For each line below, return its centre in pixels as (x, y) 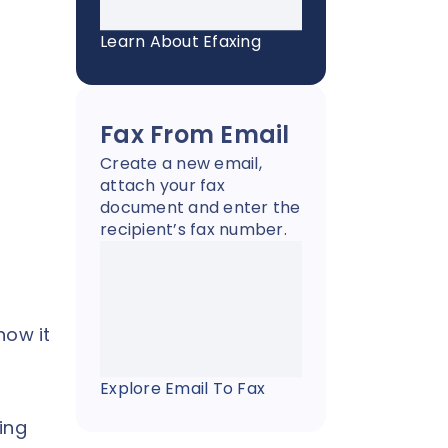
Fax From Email (195, 135)
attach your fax (162, 186)
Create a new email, (181, 164)
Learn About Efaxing (180, 42)
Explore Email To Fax (182, 388)
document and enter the (200, 208)
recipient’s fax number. (193, 230)
